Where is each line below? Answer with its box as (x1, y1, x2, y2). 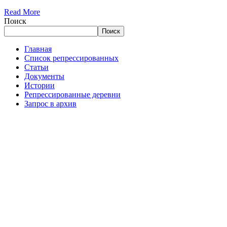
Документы (24, 71, 64, 81)
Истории (24, 81, 55, 90)
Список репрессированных (24, 53, 119, 62)
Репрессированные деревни (24, 90, 121, 99)
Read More (4, 7, 40, 16)
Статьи (24, 62, 49, 71)
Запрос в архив (24, 99, 77, 108)
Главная (24, 44, 52, 53)
